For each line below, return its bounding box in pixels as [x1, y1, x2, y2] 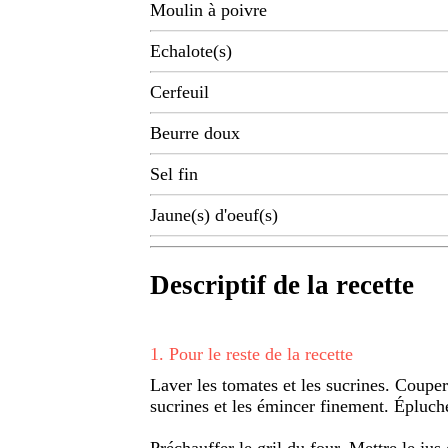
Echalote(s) [150, 41, 232, 62]
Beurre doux [150, 123, 240, 144]
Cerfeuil [150, 82, 209, 103]
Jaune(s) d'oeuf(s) [150, 205, 278, 226]
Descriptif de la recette [150, 270, 414, 301]
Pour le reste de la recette [169, 343, 353, 364]
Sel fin [150, 164, 198, 185]
